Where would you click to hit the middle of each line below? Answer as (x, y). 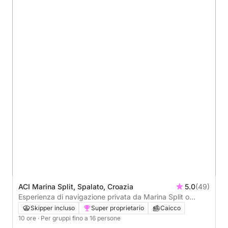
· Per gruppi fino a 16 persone (79, 218)
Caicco (170, 208)
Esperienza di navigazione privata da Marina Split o (104, 196)
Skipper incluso (53, 208)
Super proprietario (118, 208)
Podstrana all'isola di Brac (61, 207)
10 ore (28, 218)
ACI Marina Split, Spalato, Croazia (76, 186)
